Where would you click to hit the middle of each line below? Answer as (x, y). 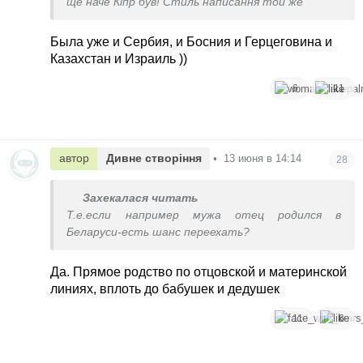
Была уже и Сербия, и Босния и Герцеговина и (192, 42)
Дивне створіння (154, 158)
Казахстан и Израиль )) (119, 59)
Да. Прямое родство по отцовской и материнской (199, 271)
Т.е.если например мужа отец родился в (204, 215)
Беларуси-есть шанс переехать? (158, 232)
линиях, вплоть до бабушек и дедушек (165, 288)
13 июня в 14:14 (263, 159)
